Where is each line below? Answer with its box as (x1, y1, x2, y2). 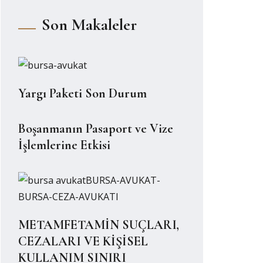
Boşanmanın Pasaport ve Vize (18, 121, 173, 136)
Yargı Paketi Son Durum (18, 86, 147, 101)
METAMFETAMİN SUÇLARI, (18, 217, 179, 232)
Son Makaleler (42, 15, 137, 35)
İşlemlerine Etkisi (18, 137, 110, 153)
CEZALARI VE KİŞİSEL (18, 234, 148, 249)
